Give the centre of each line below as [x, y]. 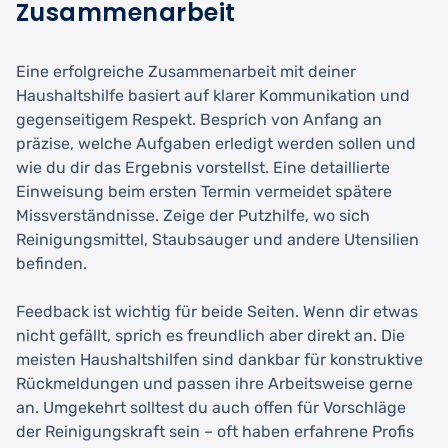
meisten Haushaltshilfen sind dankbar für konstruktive [219, 359]
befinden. [51, 263]
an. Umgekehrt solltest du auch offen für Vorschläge [211, 407]
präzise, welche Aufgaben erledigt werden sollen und [216, 143]
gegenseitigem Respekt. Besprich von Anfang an [199, 119]
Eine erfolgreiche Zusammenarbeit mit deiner [186, 71]
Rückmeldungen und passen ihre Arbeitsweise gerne [214, 383]
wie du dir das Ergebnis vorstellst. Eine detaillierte [203, 167]
